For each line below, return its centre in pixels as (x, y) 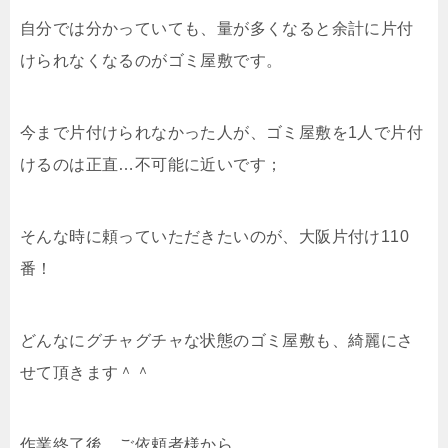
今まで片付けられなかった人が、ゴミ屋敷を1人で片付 (221, 132)
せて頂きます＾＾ (86, 372)
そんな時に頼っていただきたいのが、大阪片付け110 (214, 236)
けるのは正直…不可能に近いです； (151, 164)
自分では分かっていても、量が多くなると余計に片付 (217, 28)
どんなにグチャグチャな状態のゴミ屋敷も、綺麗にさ (217, 340)
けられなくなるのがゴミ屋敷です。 (151, 60)
